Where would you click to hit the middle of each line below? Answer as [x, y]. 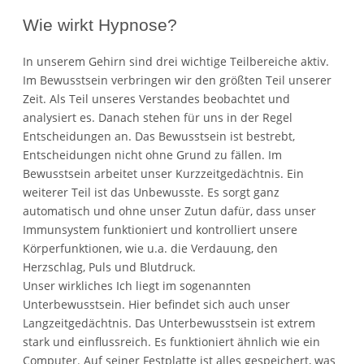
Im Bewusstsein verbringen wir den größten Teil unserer [177, 80]
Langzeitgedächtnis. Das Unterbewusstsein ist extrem [169, 323]
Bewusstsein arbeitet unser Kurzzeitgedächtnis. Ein [163, 173]
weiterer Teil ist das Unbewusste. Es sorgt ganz [151, 192]
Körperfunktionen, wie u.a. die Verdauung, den [150, 248]
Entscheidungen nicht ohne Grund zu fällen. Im [152, 154]
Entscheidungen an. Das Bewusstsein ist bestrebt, [159, 136]
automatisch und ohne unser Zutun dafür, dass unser [169, 210]
